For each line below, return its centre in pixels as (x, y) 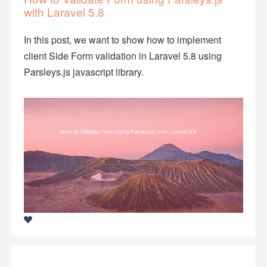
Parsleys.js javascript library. (84, 72)
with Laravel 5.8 (64, 11)
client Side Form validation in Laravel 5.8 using (123, 55)
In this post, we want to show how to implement (122, 39)
